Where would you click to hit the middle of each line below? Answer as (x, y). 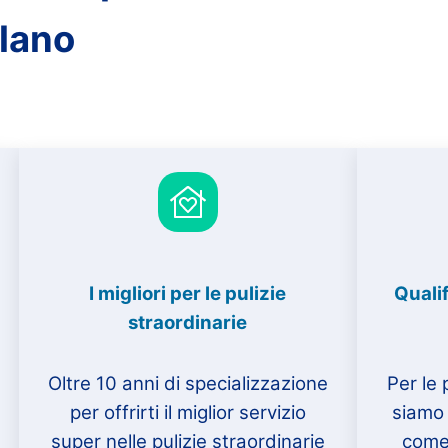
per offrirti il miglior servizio (187, 412)
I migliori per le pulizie (188, 294)
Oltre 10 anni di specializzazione (187, 383)
